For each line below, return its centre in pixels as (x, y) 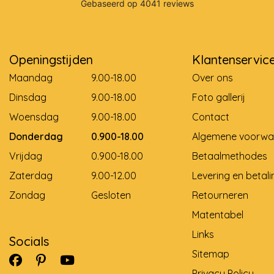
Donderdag (36, 136)
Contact (210, 117)
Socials (29, 241)
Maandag (31, 77)
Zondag (27, 195)
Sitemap (210, 254)
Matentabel (217, 214)
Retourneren (220, 195)
